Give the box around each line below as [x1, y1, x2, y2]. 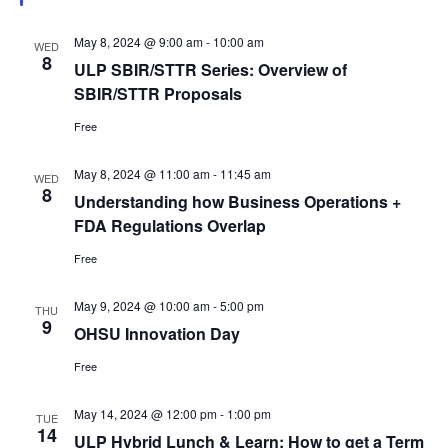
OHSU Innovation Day [73, 322, 240, 345]
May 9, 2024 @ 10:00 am [73, 297, 210, 314]
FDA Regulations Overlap [73, 214, 266, 237]
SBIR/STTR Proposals [73, 82, 242, 105]
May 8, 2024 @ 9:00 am [73, 33, 203, 50]
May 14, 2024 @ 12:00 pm [73, 405, 217, 422]
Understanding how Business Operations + [73, 190, 401, 213]
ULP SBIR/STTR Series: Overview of [73, 58, 347, 81]
